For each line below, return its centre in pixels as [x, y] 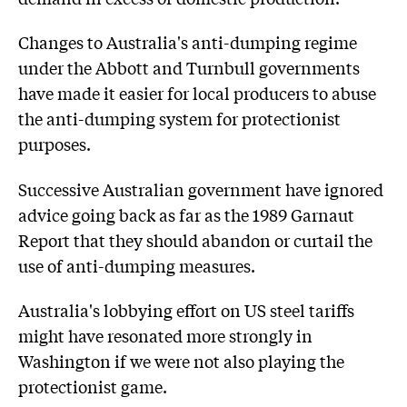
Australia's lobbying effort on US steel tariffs [186, 310]
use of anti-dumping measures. [137, 265]
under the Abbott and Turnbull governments [189, 68]
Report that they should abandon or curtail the [195, 239]
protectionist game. [93, 387]
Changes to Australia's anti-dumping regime [188, 42]
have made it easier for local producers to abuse [197, 93]
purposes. [55, 144]
